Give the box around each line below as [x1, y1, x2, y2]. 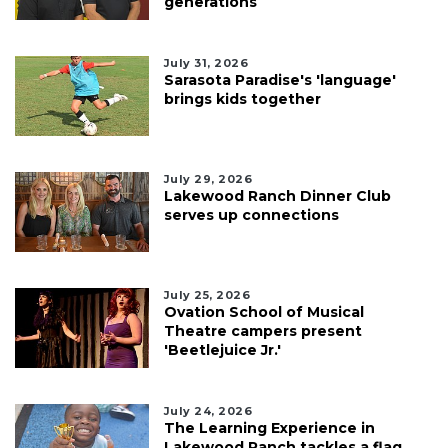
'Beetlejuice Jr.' [163, 340, 281, 359]
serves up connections [163, 205, 339, 224]
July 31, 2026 [163, 55, 249, 70]
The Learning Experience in [163, 418, 375, 437]
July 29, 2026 [163, 171, 253, 186]
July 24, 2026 [163, 403, 253, 418]
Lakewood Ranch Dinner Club [163, 186, 391, 205]
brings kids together [163, 89, 321, 108]
